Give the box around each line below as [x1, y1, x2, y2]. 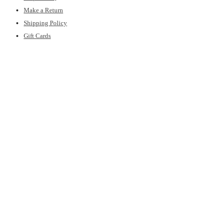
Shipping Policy [24, 19, 67, 27]
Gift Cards [24, 32, 51, 40]
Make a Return [24, 6, 63, 14]
